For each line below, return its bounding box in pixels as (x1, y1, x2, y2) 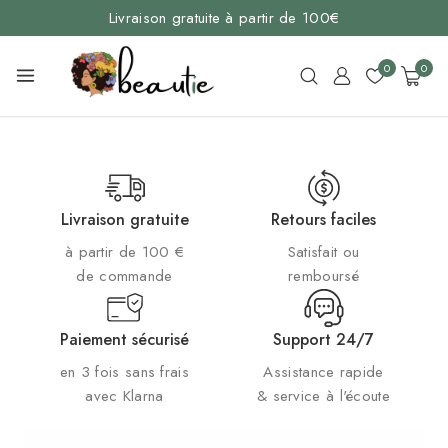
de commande (76, 264, 173, 287)
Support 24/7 (273, 327, 374, 351)
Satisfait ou (287, 240, 360, 263)
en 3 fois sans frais (59, 360, 189, 383)
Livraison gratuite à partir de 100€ (108, 7, 340, 29)
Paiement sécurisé (60, 327, 189, 351)
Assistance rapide (263, 360, 384, 383)
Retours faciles (271, 207, 376, 231)
